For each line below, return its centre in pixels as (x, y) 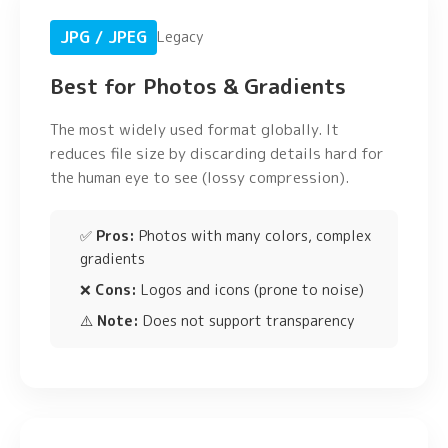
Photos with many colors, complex (253, 235)
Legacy (180, 36)
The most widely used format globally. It (194, 129)
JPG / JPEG (103, 36)
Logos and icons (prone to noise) (250, 289)
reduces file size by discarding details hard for (217, 153)
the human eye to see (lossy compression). (199, 177)
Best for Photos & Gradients (198, 86)
